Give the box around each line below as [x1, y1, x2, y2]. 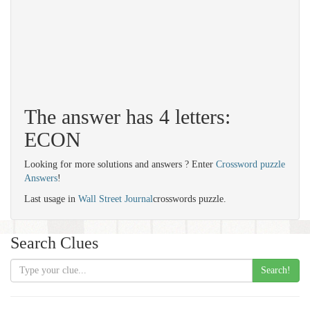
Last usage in [24, 194, 78, 204]
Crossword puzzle [216, 159, 285, 170]
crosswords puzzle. [153, 194, 226, 204]
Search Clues [10, 234, 98, 252]
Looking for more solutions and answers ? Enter [24, 159, 216, 170]
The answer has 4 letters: [24, 105, 230, 128]
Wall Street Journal [78, 194, 153, 204]
